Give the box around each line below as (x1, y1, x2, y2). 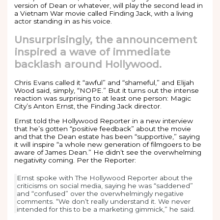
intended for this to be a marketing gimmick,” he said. (17, 205, 195, 214)
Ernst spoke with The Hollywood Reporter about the (17, 174, 193, 182)
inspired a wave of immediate (14, 45, 171, 58)
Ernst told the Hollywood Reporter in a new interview (14, 116, 193, 125)
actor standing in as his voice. (14, 17, 112, 25)
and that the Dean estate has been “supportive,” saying (14, 132, 200, 140)
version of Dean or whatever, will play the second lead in (14, 1, 203, 9)
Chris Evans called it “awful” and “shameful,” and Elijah (14, 78, 194, 86)
